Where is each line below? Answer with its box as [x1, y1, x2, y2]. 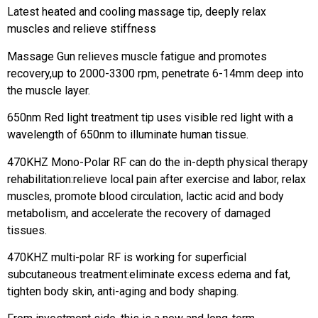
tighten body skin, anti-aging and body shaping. [7, 284, 238, 298]
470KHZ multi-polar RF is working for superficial [7, 250, 246, 264]
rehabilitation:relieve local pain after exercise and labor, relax [7, 172, 306, 186]
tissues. [7, 223, 47, 237]
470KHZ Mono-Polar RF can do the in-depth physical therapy [7, 155, 308, 169]
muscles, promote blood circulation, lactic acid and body [7, 189, 284, 203]
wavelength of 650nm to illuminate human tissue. [7, 128, 248, 142]
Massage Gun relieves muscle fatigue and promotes [7, 49, 267, 63]
